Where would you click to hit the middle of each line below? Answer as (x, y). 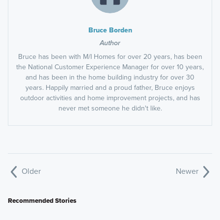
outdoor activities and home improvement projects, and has (110, 98)
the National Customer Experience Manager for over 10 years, (110, 67)
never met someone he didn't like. (110, 108)
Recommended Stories (42, 200)
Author (110, 43)
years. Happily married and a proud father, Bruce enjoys (110, 87)
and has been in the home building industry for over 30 (110, 77)
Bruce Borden (110, 30)
